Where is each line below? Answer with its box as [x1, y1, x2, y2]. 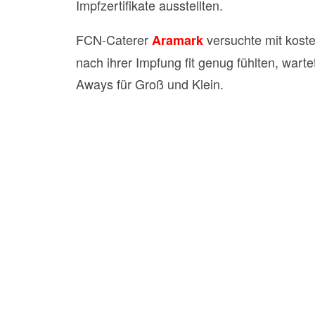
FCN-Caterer [76, 30, 152, 49]
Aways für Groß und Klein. [76, 75, 224, 93]
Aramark [152, 31, 203, 49]
